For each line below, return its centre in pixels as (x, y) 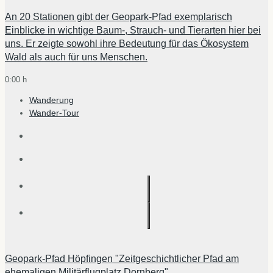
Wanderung (51, 100)
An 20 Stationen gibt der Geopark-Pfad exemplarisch (119, 16)
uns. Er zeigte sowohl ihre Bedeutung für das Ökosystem (127, 43)
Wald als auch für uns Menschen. (76, 57)
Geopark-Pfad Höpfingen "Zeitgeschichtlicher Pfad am (122, 259)
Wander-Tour (54, 113)
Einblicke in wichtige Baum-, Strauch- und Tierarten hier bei (133, 30)
